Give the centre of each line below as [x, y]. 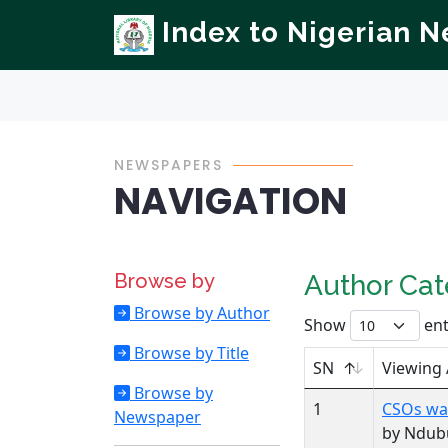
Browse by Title [189, 353]
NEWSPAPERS [168, 165]
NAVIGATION [230, 201]
